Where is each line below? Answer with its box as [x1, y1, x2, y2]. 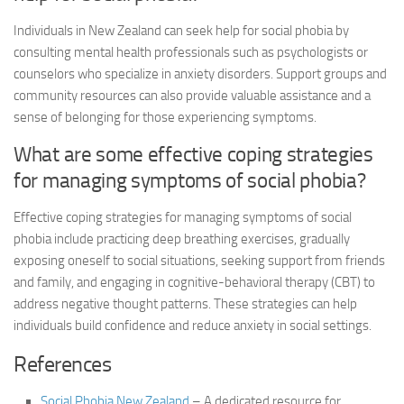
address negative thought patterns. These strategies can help [14, 296, 357, 312]
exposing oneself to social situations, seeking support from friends [14, 252, 385, 269]
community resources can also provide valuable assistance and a [14, 87, 371, 104]
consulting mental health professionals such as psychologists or [14, 44, 368, 60]
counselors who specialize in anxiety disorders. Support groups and [14, 66, 387, 82]
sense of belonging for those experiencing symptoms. [14, 109, 317, 125]
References [14, 351, 111, 377]
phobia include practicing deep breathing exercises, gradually [14, 231, 350, 247]
